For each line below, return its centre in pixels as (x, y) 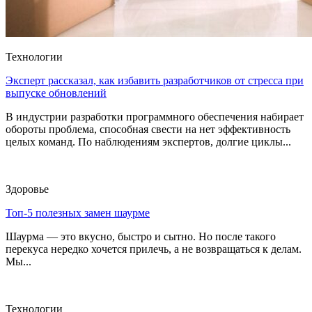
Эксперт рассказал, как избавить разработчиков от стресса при (155, 81)
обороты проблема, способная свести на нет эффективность (148, 130)
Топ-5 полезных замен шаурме (78, 213)
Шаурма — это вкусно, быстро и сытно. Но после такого (141, 237)
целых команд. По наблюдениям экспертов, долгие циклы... (148, 142)
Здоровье (27, 189)
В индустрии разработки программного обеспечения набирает (155, 117)
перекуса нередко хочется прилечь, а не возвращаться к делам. (154, 249)
